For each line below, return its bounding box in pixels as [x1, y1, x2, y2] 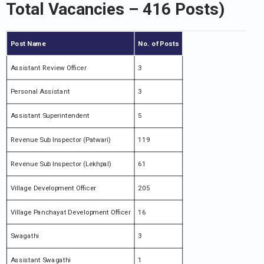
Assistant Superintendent [10, 111, 90, 120]
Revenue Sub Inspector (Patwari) [10, 136, 111, 144]
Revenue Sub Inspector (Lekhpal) [10, 160, 111, 168]
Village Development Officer [10, 183, 96, 192]
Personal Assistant [10, 87, 70, 95]
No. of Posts [138, 39, 179, 48]
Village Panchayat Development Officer [10, 207, 131, 216]
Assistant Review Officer [10, 63, 87, 71]
